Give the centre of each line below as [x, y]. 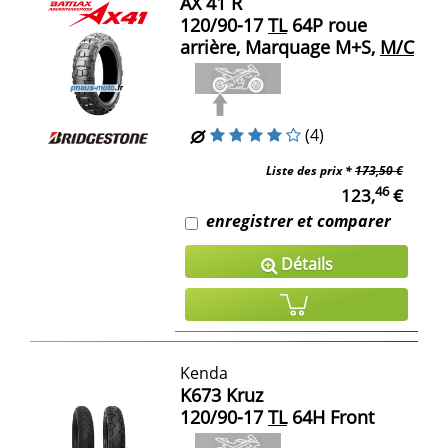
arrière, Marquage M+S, [277, 47]
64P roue [327, 25]
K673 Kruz [221, 395]
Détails [304, 264]
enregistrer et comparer [298, 221]
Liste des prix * [310, 171]
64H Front [330, 417]
